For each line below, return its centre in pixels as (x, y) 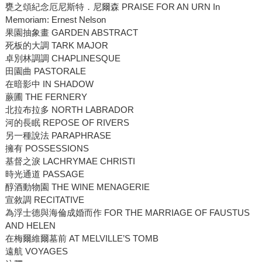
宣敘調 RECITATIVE (44, 200)
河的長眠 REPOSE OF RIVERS (67, 123)
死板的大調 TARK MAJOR (56, 46)
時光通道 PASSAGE (44, 174)
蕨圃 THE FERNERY (46, 97)
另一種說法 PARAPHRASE (58, 136)
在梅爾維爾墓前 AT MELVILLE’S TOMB (82, 239)
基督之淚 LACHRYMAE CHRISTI (70, 161)
